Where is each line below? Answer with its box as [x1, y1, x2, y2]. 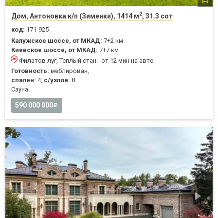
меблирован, [49, 67, 89, 74]
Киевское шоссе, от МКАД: [11, 46, 98, 54]
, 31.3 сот [142, 12, 173, 20]
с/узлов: [44, 76, 70, 84]
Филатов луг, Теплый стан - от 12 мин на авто [19, 56, 154, 64]
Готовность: [11, 67, 49, 74]
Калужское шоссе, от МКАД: [11, 36, 102, 44]
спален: [11, 76, 36, 84]
